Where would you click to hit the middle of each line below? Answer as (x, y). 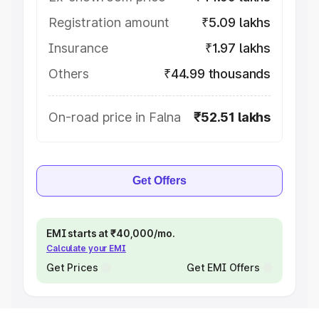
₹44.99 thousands (217, 74)
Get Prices (72, 267)
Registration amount (109, 22)
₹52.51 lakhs (232, 117)
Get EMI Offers (223, 267)
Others (69, 74)
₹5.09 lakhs (236, 22)
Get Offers (159, 181)
